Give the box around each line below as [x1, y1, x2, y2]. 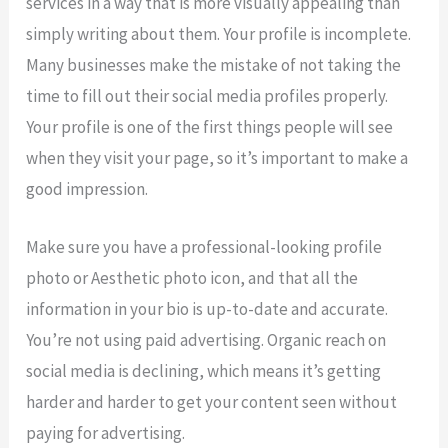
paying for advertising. [26, 421, 186, 444]
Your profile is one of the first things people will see [26, 115, 394, 138]
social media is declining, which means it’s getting [26, 359, 382, 382]
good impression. [26, 177, 149, 200]
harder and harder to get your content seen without [26, 390, 398, 413]
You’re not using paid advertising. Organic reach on [26, 328, 387, 351]
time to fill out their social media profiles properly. [26, 84, 389, 107]
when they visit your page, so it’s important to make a [26, 146, 409, 169]
